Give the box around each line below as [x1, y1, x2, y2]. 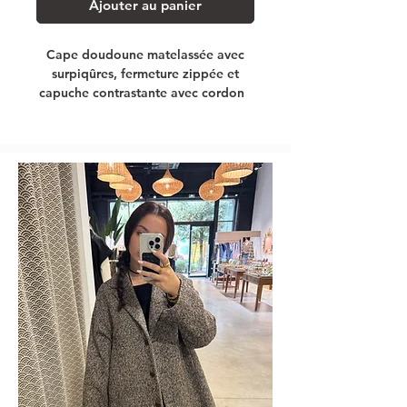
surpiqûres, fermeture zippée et [52, 65, 239, 82]
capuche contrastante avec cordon [39, 84, 252, 101]
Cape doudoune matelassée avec [46, 45, 244, 63]
